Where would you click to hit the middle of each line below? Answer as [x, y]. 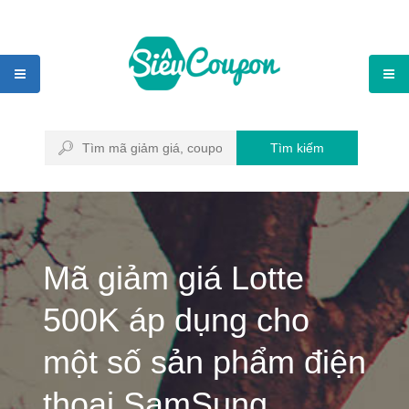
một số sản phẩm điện [204, 362]
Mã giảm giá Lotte [173, 278]
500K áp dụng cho [176, 320]
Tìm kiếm [297, 148]
